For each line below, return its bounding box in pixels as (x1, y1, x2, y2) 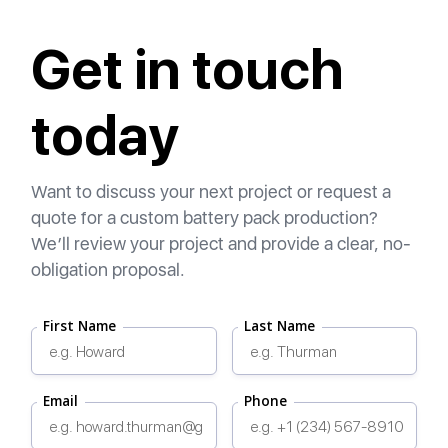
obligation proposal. (31, 258, 186, 280)
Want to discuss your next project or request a (31, 180, 392, 202)
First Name (43, 316, 117, 335)
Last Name (243, 316, 315, 335)
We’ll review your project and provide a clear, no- (31, 232, 412, 254)
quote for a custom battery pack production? (31, 206, 379, 228)
